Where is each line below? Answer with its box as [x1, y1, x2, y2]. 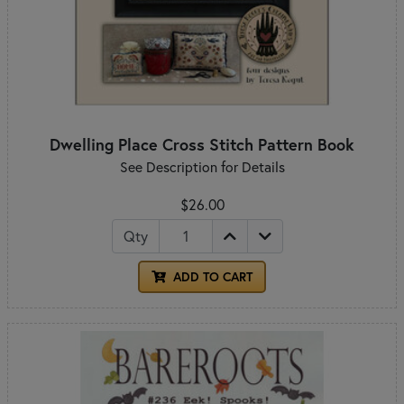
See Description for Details [119, 157, 285, 176]
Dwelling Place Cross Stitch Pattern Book [50, 133, 354, 155]
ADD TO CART [170, 268, 252, 285]
